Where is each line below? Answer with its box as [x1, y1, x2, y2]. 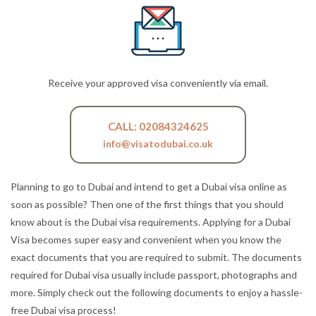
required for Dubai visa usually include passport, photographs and [11, 268, 297, 281]
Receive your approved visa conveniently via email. [48, 76, 268, 89]
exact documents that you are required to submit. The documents [11, 250, 302, 263]
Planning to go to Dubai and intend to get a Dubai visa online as [11, 180, 287, 193]
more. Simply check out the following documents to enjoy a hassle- [11, 286, 303, 298]
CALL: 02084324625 [107, 119, 209, 133]
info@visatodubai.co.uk [103, 137, 213, 150]
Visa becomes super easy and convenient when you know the [11, 233, 281, 245]
